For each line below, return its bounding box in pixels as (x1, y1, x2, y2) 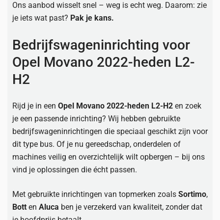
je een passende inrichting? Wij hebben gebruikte (12, 114, 180, 123)
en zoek (173, 101, 201, 110)
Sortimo (178, 190, 206, 199)
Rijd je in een (12, 101, 58, 110)
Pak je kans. (70, 13, 114, 23)
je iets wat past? (12, 13, 70, 23)
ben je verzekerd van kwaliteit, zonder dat (59, 202, 202, 212)
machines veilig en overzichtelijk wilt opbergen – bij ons (12, 152, 205, 162)
